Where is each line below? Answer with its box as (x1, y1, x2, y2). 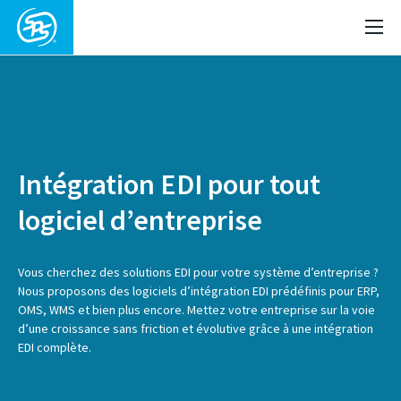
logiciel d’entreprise (18, 202, 262, 238)
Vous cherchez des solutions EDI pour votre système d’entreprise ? (18, 264, 379, 280)
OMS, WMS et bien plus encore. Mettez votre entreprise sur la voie (18, 302, 375, 318)
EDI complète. (18, 339, 91, 355)
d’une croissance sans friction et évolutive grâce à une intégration (18, 320, 373, 337)
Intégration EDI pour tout (18, 166, 320, 202)
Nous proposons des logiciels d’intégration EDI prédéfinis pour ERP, (18, 283, 380, 299)
